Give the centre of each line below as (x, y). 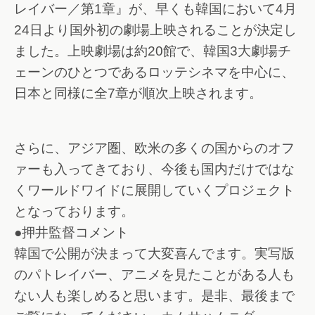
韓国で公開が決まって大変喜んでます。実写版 (154, 254)
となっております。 (74, 212)
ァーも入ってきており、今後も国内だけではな (154, 169)
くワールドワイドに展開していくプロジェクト (154, 191)
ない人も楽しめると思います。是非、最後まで (154, 296)
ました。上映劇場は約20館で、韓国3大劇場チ (153, 51)
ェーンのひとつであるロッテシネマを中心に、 (154, 72)
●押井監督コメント (71, 233)
